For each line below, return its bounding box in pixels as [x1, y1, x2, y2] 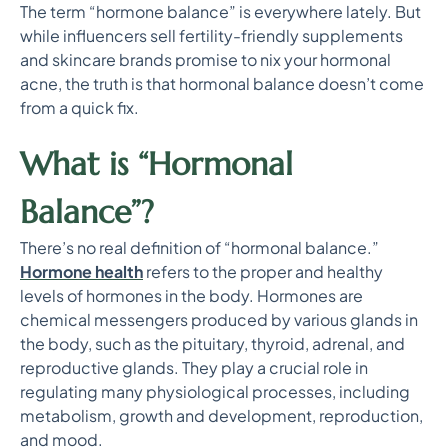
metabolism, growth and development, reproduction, [20, 405, 423, 426]
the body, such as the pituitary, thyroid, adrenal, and [20, 333, 405, 354]
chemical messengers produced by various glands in [20, 309, 418, 330]
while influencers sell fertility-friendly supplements [20, 25, 403, 46]
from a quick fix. [20, 97, 139, 118]
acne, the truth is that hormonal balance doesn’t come [20, 73, 424, 94]
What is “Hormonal [20, 144, 293, 184]
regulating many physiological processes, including [20, 381, 410, 402]
